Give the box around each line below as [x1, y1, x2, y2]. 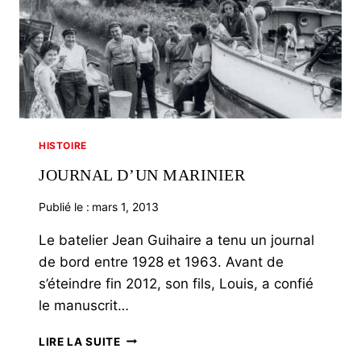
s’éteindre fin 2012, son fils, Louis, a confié [39, 275, 313, 292]
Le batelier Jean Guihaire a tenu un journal [39, 231, 314, 248]
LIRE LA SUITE [39, 334, 121, 348]
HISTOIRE [39, 139, 87, 151]
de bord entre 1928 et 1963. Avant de [39, 253, 284, 270]
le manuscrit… [39, 297, 129, 313]
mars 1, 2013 [92, 199, 160, 214]
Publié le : [39, 199, 89, 214]
